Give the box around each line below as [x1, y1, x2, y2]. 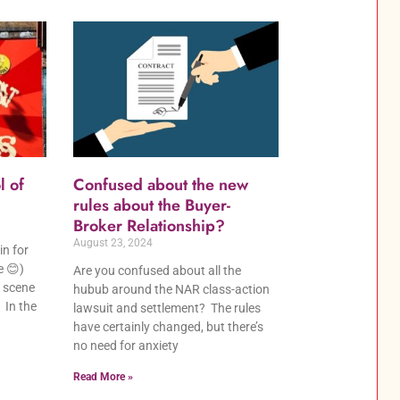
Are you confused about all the [73, 262, 242, 278]
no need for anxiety [73, 337, 179, 353]
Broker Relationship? [73, 213, 226, 237]
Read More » [73, 370, 134, 383]
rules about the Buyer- [73, 193, 231, 217]
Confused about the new [73, 172, 249, 196]
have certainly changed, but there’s [73, 319, 264, 334]
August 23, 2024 [73, 236, 154, 249]
